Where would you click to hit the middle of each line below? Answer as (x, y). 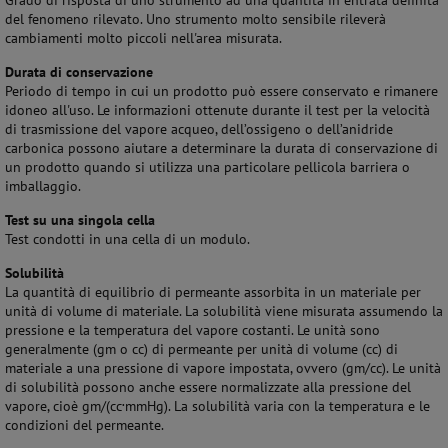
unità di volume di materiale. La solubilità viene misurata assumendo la (224, 311)
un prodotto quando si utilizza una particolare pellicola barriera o (207, 167)
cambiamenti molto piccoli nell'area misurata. (143, 38)
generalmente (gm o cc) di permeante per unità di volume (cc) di (201, 349)
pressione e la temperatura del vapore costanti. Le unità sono (192, 330)
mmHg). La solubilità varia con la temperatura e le (277, 406)
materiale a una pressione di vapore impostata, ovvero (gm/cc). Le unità (223, 368)
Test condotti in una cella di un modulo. (127, 239)
